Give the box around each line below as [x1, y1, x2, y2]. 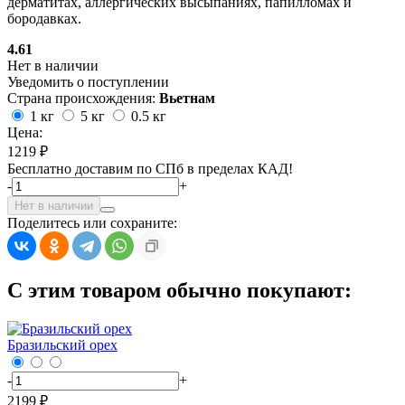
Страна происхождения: [7, 90, 159, 107]
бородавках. [7, 11, 81, 27]
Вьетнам [159, 90, 215, 107]
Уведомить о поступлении [7, 74, 169, 90]
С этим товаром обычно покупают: [7, 278, 352, 303]
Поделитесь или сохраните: [7, 215, 177, 231]
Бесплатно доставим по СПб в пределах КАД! [7, 161, 293, 177]
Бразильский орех [7, 337, 118, 353]
